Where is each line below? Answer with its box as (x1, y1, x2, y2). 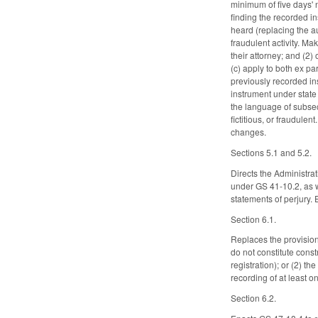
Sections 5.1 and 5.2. (231, 146, 312, 158)
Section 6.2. (231, 292, 277, 305)
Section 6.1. (231, 212, 277, 225)
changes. (231, 126, 269, 138)
